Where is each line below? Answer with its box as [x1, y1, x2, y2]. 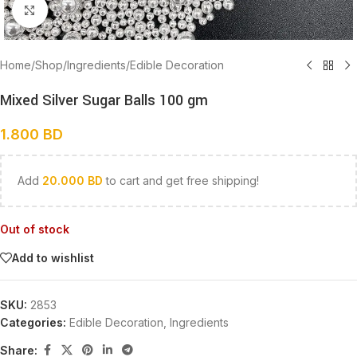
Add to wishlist [12, 250, 94, 265]
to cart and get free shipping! [103, 174, 259, 187]
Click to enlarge [47, 3, 125, 16]
